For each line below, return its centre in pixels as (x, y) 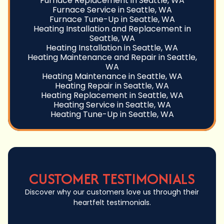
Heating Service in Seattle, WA (112, 105)
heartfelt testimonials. (112, 203)
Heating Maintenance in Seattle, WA (112, 76)
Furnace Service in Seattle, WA (112, 10)
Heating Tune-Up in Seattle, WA (112, 114)
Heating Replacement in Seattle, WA (112, 95)
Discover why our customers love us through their (112, 192)
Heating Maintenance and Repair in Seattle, (112, 57)
